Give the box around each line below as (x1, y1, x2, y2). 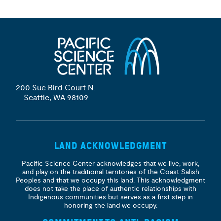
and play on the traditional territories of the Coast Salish (22, 168, 199, 176)
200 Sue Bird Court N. (16, 83, 96, 93)
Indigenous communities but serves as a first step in (28, 193, 193, 201)
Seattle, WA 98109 (23, 93, 88, 103)
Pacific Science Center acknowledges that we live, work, (22, 159, 199, 168)
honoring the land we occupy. (64, 201, 157, 210)
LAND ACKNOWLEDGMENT (54, 140, 167, 151)
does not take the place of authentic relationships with (25, 184, 196, 193)
